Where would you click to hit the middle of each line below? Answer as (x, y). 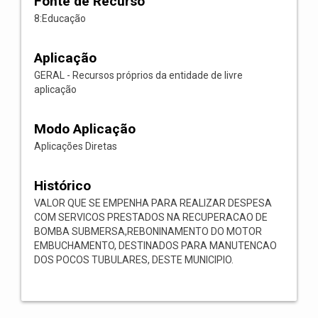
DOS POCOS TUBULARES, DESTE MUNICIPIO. (134, 260)
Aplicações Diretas (76, 146)
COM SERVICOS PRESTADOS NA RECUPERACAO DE (151, 217)
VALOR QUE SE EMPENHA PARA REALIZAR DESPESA (153, 203)
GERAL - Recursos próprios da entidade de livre (138, 75)
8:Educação (60, 18)
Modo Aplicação (85, 129)
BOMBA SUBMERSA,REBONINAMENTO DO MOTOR (148, 231)
